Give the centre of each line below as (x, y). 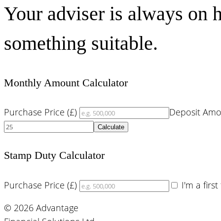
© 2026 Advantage (41, 207)
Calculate (111, 127)
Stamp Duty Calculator (54, 155)
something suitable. (81, 43)
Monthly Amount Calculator (66, 82)
